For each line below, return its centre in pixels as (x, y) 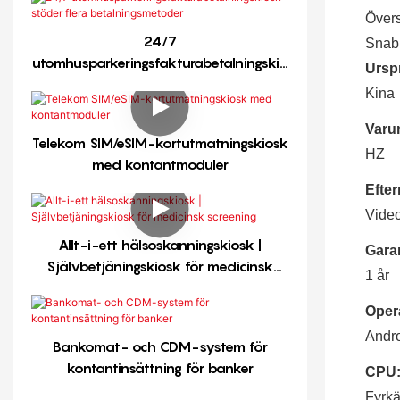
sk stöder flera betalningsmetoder (160, 83)
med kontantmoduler (160, 164)
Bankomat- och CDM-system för (160, 346)
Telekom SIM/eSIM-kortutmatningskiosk (160, 142)
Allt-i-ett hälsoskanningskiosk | (160, 244)
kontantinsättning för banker (160, 367)
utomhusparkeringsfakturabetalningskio (160, 62)
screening (160, 287)
